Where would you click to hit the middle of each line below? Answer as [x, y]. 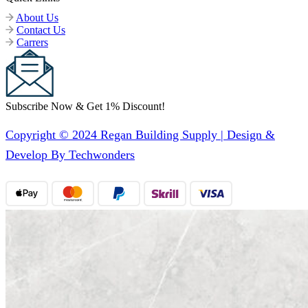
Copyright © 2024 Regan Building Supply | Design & [140, 135]
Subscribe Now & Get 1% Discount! [85, 106]
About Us [37, 17]
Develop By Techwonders [70, 155]
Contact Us [41, 30]
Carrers [32, 42]
